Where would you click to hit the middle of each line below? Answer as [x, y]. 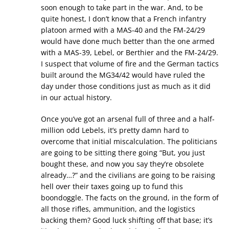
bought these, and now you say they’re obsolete [122, 164]
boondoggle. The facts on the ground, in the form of [130, 198]
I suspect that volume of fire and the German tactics [130, 64]
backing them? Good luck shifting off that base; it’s [127, 220]
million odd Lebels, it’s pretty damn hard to [115, 130]
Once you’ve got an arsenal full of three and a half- [128, 119]
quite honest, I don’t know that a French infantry [123, 19]
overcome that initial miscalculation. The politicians [129, 141]
